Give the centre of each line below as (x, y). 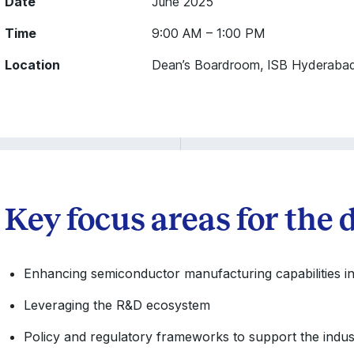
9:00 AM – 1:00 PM (208, 33)
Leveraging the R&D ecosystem (117, 305)
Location (32, 65)
